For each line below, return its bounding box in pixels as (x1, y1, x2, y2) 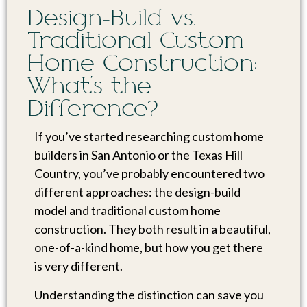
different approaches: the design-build (34, 184, 241, 200)
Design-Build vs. (27, 8, 196, 31)
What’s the (27, 75, 151, 99)
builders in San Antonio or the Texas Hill (34, 147, 243, 163)
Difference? (27, 98, 159, 121)
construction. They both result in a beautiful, (34, 221, 271, 237)
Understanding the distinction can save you (34, 286, 264, 302)
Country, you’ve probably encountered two (34, 166, 265, 182)
